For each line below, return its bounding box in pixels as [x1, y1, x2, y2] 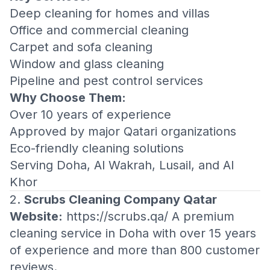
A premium [168, 209, 234, 224]
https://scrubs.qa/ [66, 209, 168, 224]
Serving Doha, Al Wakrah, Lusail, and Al [10, 158, 234, 172]
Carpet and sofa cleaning [10, 40, 152, 54]
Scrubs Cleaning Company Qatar [24, 192, 217, 207]
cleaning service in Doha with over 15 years [10, 226, 256, 240]
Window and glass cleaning [10, 57, 164, 71]
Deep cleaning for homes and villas [10, 6, 210, 20]
